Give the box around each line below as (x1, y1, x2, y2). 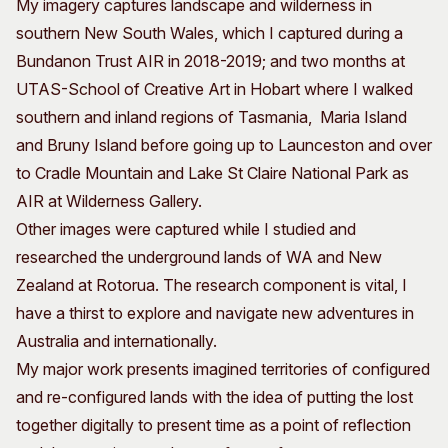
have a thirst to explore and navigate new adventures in (16, 303, 414, 324)
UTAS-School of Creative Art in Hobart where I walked (16, 79, 413, 100)
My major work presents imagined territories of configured (16, 359, 430, 380)
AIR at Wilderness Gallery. (16, 191, 202, 212)
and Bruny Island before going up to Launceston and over (16, 135, 432, 156)
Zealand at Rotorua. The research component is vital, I (16, 275, 407, 296)
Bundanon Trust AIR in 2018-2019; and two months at (16, 51, 405, 72)
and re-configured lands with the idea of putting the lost (16, 387, 413, 408)
